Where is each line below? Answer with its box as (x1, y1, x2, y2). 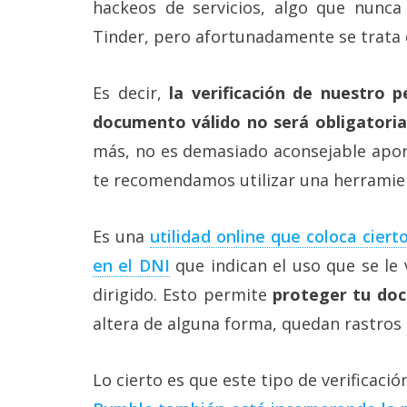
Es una (93, 224, 151, 247)
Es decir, (93, 81, 170, 104)
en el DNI (93, 253, 170, 276)
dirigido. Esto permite (93, 283, 273, 305)
